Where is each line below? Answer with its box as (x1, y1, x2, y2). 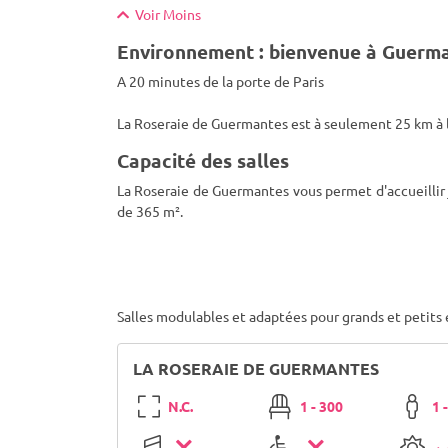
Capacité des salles (117, 148, 289, 173)
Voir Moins (129, 5, 201, 23)
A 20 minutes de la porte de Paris (117, 72, 324, 90)
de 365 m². (117, 202, 183, 220)
